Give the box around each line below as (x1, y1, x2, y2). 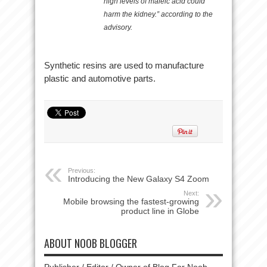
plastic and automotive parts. (44, 73, 156, 83)
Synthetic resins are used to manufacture (44, 60, 204, 70)
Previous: (68, 167, 95, 174)
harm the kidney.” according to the (104, 10, 213, 18)
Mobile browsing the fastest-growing (63, 197, 199, 206)
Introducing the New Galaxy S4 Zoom (68, 174, 209, 184)
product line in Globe (121, 206, 199, 216)
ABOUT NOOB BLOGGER (44, 235, 137, 251)
